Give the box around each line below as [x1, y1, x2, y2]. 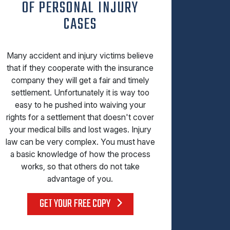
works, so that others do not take [21, 161, 140, 172]
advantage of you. [47, 174, 113, 184]
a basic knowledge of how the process [10, 149, 150, 160]
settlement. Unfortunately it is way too [11, 87, 149, 98]
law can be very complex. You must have [5, 137, 155, 147]
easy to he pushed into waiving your [14, 100, 146, 110]
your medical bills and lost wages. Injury [9, 124, 151, 135]
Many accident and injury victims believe [7, 50, 154, 61]
